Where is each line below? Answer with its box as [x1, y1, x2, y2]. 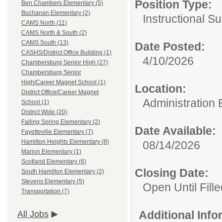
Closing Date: [135, 166, 209, 179]
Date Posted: [135, 40, 205, 53]
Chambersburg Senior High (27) [21, 59, 108, 66]
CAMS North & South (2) [21, 29, 87, 37]
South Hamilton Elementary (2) [21, 168, 104, 175]
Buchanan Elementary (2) [21, 9, 90, 17]
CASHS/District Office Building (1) [21, 49, 111, 56]
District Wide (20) [21, 109, 67, 116]
